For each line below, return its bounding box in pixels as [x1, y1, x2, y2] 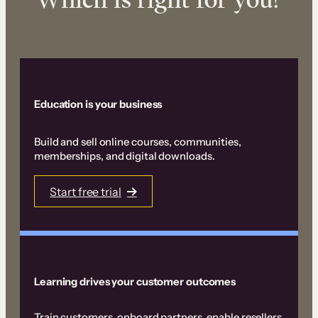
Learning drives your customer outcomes [34, 275, 236, 289]
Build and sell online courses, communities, [34, 135, 241, 148]
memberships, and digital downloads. [34, 149, 215, 163]
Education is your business [34, 98, 163, 111]
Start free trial [50, 184, 121, 199]
